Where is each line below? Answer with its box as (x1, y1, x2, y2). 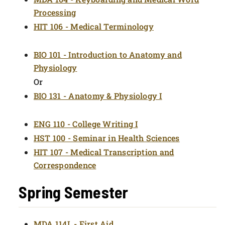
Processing (34, 7, 76, 18)
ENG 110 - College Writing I (34, 119, 138, 129)
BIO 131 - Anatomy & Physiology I (34, 90, 162, 101)
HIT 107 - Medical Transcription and (34, 147, 174, 157)
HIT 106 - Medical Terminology (34, 21, 154, 32)
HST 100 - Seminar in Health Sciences (34, 133, 180, 143)
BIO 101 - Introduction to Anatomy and (34, 49, 182, 60)
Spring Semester (19, 182, 129, 201)
